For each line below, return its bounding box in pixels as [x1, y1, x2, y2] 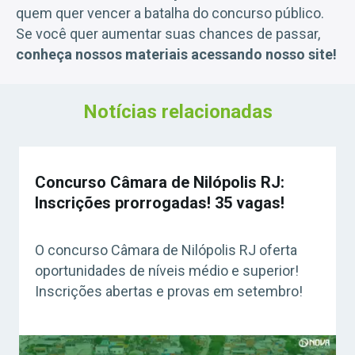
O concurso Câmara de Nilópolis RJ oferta [35, 242, 297, 258]
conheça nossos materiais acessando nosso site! [16, 46, 337, 63]
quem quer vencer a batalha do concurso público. [16, 5, 324, 21]
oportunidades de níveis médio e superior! [35, 262, 299, 279]
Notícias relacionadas [82, 101, 273, 123]
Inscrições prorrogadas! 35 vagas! [35, 193, 284, 212]
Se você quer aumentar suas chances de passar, [16, 25, 320, 42]
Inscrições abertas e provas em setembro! [35, 283, 303, 300]
